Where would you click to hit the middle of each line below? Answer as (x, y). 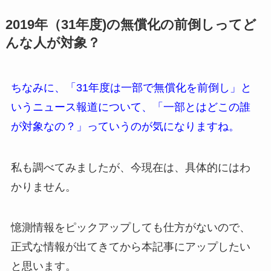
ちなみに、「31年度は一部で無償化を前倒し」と (131, 87)
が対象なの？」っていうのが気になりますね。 (125, 126)
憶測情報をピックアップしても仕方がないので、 (130, 228)
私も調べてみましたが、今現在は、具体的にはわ (130, 167)
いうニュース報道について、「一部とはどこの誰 (130, 107)
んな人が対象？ (53, 43)
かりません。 (43, 187)
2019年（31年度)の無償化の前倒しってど (131, 24)
